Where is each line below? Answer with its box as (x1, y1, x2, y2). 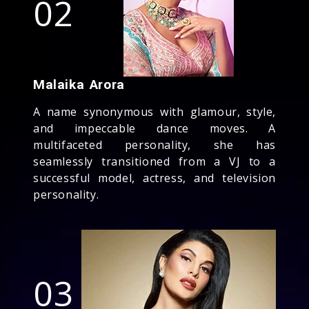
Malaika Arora (33, 76, 125, 92)
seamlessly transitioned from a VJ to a (33, 153, 276, 169)
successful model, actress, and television (33, 170, 276, 186)
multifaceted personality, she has (33, 137, 276, 152)
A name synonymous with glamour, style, (33, 103, 276, 119)
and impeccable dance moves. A (33, 120, 276, 136)
